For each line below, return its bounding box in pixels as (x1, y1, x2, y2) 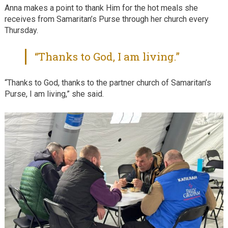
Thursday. (4, 25, 38, 35)
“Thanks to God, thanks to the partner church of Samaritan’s (4, 77, 211, 88)
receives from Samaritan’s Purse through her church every (4, 14, 209, 24)
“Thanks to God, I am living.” (35, 49, 180, 64)
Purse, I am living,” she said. (4, 89, 104, 99)
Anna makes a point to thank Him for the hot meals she (4, 3, 198, 13)
